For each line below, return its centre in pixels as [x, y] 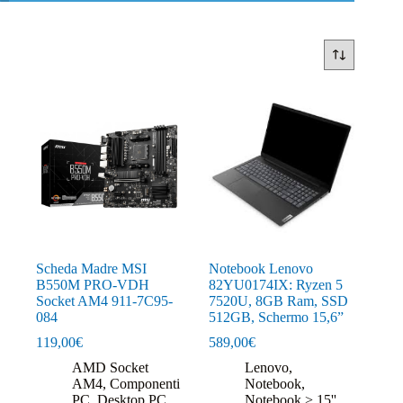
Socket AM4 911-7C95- [104, 300]
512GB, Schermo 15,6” [277, 317]
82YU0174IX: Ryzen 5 [276, 284]
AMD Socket [110, 367]
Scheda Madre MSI [91, 268]
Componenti [145, 383]
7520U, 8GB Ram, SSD [279, 300]
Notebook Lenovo [261, 268]
